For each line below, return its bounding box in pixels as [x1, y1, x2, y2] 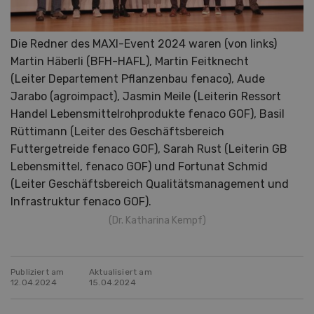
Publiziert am [11, 266, 64, 277]
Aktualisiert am [89, 266, 152, 277]
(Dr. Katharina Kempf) [108, 214, 206, 226]
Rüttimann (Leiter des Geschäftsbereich [11, 124, 224, 138]
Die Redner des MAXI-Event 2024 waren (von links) [11, 36, 277, 50]
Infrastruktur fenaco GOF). [11, 194, 151, 208]
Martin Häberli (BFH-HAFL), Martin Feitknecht [11, 54, 249, 68]
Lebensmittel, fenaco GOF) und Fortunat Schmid [11, 159, 268, 173]
